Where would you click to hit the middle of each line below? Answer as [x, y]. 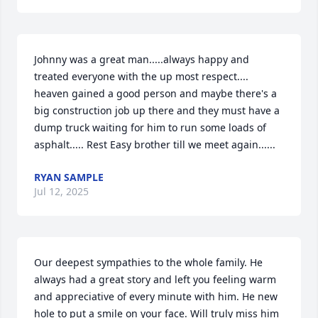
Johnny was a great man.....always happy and [142, 60]
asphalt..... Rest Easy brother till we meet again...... [155, 145]
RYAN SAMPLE [69, 177]
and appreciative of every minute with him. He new [156, 297]
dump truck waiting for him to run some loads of [150, 128]
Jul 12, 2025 [61, 192]
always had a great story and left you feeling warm [155, 280]
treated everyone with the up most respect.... [141, 77]
